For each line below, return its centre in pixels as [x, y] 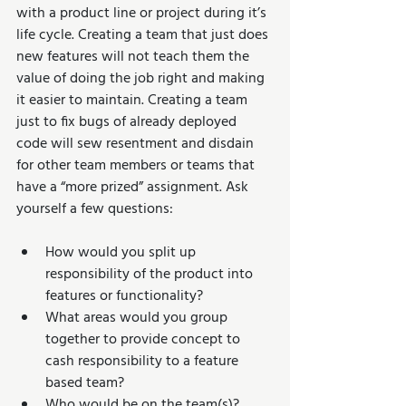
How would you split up [122, 253]
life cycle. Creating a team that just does [144, 35]
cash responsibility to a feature [144, 362]
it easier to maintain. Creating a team [134, 101]
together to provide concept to [145, 340]
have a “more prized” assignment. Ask [134, 188]
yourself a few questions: [95, 209]
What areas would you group [138, 318]
